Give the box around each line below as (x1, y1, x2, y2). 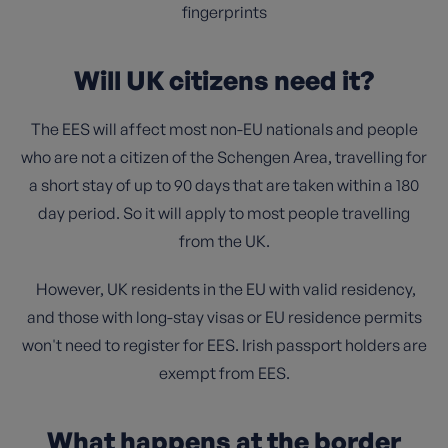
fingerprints (181, 2, 267, 22)
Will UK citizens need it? (74, 64, 374, 96)
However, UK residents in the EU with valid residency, (32, 279, 416, 299)
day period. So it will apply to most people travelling (38, 203, 410, 223)
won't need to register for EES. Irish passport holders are (21, 335, 427, 355)
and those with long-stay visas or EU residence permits (26, 307, 422, 327)
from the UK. (178, 231, 270, 251)
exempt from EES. (158, 363, 290, 383)
